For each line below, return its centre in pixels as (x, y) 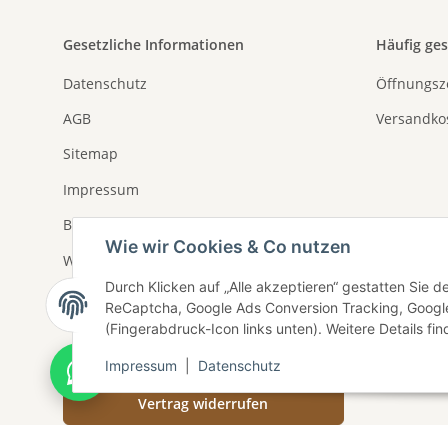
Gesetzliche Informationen (153, 45)
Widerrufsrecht (114, 260)
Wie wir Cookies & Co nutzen (228, 246)
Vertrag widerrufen (203, 404)
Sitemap (90, 154)
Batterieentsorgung (128, 225)
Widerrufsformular (126, 295)
